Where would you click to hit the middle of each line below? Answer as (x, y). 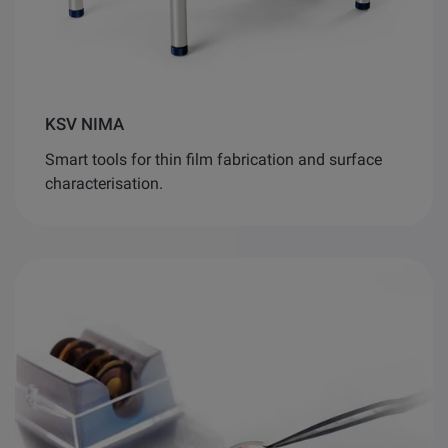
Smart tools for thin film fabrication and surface (213, 159)
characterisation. (104, 183)
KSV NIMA (84, 123)
